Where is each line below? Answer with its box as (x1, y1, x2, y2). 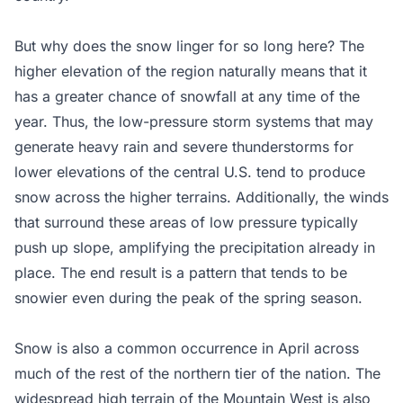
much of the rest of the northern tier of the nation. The (14, 363, 381, 382)
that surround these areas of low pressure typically (14, 212, 358, 231)
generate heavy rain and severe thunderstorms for (14, 137, 354, 156)
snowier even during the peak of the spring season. (14, 288, 363, 307)
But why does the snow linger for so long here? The (14, 36, 364, 55)
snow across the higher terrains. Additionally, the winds (14, 187, 389, 206)
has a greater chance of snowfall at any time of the (14, 86, 360, 105)
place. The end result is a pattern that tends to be (14, 263, 347, 282)
